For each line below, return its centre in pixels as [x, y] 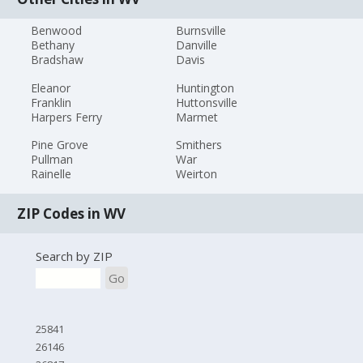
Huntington [205, 88]
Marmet [196, 117]
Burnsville [201, 30]
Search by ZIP [74, 256]
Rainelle [51, 174]
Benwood [57, 30]
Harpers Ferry [67, 117]
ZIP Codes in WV [72, 213]
